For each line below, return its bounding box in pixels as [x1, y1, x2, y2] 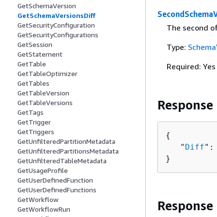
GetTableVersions [17, 98, 73, 107]
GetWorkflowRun [17, 205, 70, 214]
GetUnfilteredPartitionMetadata [17, 137, 115, 146]
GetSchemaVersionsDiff [17, 11, 95, 20]
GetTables [17, 79, 49, 88]
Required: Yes [166, 61, 216, 71]
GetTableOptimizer [17, 69, 77, 78]
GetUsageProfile [17, 166, 68, 175]
